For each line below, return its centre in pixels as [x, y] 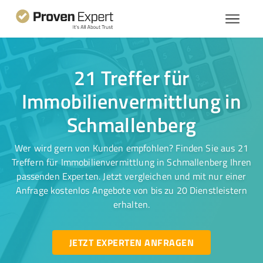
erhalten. [131, 204]
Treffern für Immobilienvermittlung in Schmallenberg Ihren [131, 162]
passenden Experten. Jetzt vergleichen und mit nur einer [131, 176]
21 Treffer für [131, 77]
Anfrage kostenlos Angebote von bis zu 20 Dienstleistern [131, 190]
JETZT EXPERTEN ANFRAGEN [131, 242]
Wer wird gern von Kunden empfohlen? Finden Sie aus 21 [131, 148]
